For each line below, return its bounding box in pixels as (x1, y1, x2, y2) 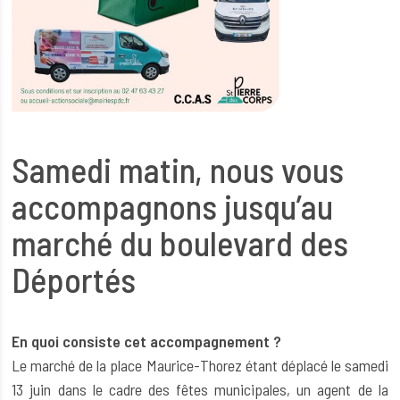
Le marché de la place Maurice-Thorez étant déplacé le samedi (12, 355, 388, 376)
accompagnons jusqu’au (12, 185, 334, 227)
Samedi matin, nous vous (12, 148, 345, 190)
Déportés (12, 258, 137, 300)
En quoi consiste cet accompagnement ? (12, 331, 282, 352)
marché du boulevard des (12, 221, 349, 263)
